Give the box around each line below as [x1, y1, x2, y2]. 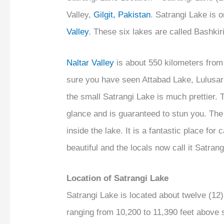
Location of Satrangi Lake [66, 173, 169, 183]
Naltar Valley [66, 57, 114, 67]
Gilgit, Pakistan [93, 10, 151, 20]
